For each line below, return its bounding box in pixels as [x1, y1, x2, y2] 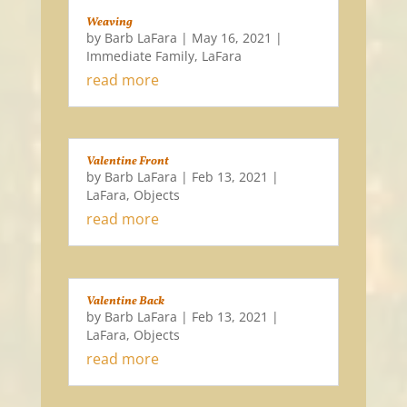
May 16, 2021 [191, 28, 272, 46]
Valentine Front [85, 154, 169, 171]
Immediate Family [85, 46, 194, 65]
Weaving [85, 14, 133, 31]
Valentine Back [85, 293, 164, 310]
